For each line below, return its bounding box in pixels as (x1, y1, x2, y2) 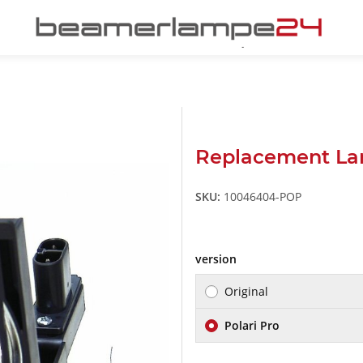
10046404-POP (224, 189, 301, 205)
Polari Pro (224, 318, 280, 334)
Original (224, 284, 268, 300)
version (195, 251, 240, 267)
